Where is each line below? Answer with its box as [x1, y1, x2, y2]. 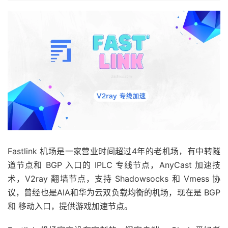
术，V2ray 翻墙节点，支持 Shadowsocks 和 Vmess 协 [8, 174, 220, 184]
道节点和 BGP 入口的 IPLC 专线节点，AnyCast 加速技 [8, 160, 220, 170]
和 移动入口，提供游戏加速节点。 [8, 201, 132, 211]
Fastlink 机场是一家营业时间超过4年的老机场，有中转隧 [8, 146, 220, 156]
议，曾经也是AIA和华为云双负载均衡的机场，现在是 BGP [8, 187, 220, 197]
